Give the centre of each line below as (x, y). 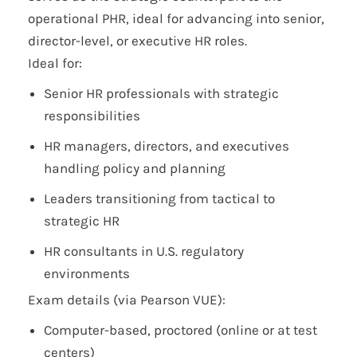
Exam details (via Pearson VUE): (127, 300)
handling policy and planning (135, 169)
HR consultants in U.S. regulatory (144, 251)
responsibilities (92, 116)
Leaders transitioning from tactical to (159, 199)
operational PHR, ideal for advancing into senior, (176, 19)
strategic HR (82, 221)
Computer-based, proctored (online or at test (180, 330)
